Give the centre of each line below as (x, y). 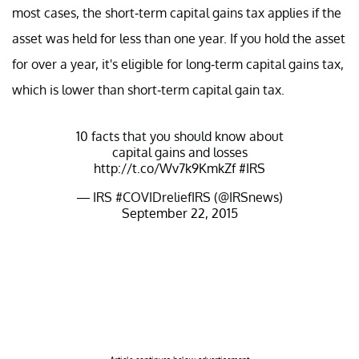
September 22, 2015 (179, 213)
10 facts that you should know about (179, 136)
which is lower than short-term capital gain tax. (148, 89)
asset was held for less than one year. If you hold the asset (179, 38)
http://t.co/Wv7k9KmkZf (165, 168)
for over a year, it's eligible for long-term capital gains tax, (178, 64)
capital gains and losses (179, 152)
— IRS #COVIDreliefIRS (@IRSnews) (179, 197)
